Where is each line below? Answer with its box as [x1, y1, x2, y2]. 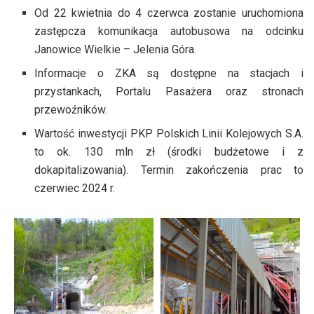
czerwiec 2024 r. [34, 182, 116, 196]
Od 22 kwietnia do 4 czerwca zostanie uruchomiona [34, 6, 303, 20]
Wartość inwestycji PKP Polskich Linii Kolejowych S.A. [34, 127, 303, 141]
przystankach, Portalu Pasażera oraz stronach [34, 85, 303, 99]
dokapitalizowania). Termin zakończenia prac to [34, 163, 303, 177]
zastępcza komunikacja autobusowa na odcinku [34, 25, 303, 39]
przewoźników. [34, 103, 108, 117]
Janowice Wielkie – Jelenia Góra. [34, 43, 197, 57]
